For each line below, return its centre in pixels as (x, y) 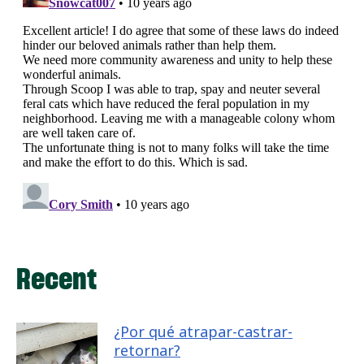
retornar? (147, 351)
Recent (56, 279)
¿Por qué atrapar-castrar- (203, 332)
